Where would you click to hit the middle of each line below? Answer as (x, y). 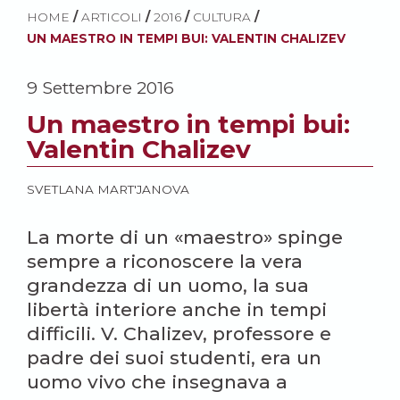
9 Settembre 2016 (100, 87)
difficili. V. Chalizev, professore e (179, 333)
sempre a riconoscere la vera (165, 261)
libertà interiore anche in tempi (177, 309)
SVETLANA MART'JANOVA (108, 189)
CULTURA (222, 17)
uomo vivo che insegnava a (157, 382)
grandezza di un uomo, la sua (168, 285)
